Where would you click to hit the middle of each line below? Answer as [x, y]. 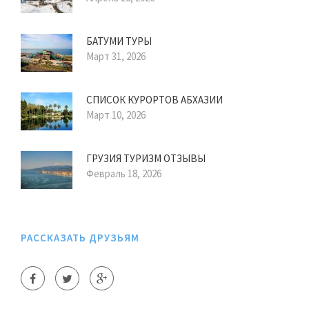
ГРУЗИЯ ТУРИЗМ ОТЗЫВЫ [146, 159]
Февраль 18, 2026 [124, 174]
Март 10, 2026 [116, 115]
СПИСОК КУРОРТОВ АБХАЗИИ [154, 100]
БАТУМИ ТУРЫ [119, 41]
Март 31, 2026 [116, 57]
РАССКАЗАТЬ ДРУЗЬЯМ [80, 238]
